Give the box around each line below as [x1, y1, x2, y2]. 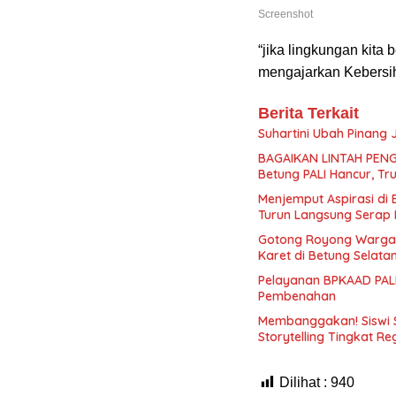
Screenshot [258, 7, 313, 20]
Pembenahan [258, 287, 336, 304]
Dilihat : [279, 374, 327, 390]
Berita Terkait [258, 103, 359, 122]
